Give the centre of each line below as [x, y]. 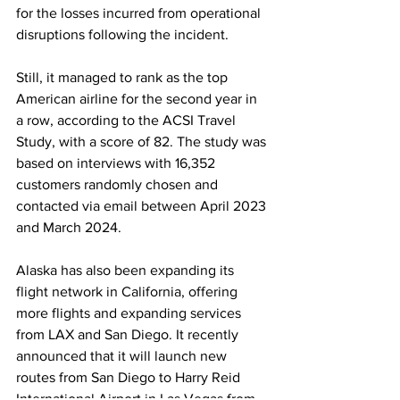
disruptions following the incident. [122, 34]
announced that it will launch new [123, 356]
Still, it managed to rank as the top [124, 77]
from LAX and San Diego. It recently [129, 334]
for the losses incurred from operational [140, 13]
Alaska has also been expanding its [127, 270]
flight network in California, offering [129, 292]
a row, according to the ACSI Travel [128, 120]
